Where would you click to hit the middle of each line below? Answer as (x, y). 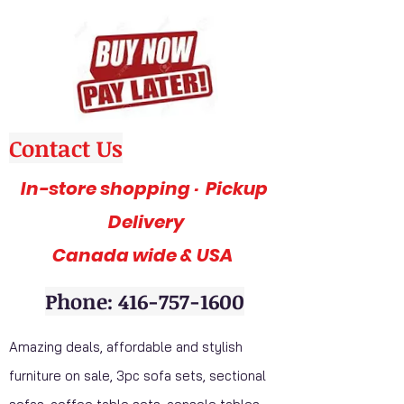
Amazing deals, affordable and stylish (126, 346)
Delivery (144, 221)
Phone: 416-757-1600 (144, 301)
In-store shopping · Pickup (144, 188)
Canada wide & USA (144, 255)
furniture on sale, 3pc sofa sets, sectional (138, 375)
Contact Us (66, 147)
